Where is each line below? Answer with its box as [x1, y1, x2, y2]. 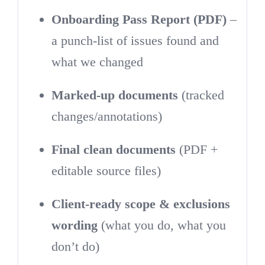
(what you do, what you [97, 217, 226, 232]
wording [51, 217, 98, 232]
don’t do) [51, 238, 99, 254]
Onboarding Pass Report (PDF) [51, 11, 227, 27]
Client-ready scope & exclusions [51, 196, 230, 211]
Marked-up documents [51, 87, 178, 102]
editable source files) [51, 163, 161, 178]
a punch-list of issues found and [51, 33, 219, 48]
